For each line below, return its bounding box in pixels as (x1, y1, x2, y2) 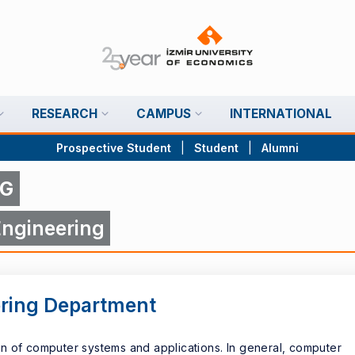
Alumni (261, 140, 299, 155)
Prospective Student (56, 140, 171, 155)
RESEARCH (31, 106, 97, 122)
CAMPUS (136, 106, 191, 122)
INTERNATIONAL (229, 106, 332, 122)
